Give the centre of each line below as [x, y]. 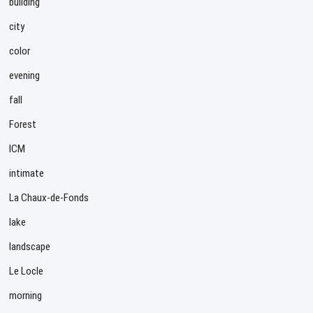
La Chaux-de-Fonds [49, 197]
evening [25, 75]
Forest [23, 124]
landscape [30, 246]
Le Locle [27, 271]
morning [26, 295]
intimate [27, 173]
